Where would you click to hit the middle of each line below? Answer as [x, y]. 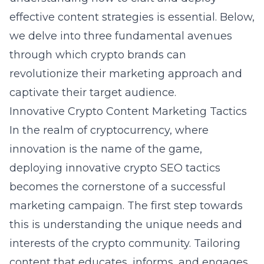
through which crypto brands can [98, 55]
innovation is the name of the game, [106, 149]
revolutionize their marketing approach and [126, 74]
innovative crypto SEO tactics [143, 168]
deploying [37, 168]
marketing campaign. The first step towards [126, 206]
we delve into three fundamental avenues [121, 36]
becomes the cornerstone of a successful [118, 187]
